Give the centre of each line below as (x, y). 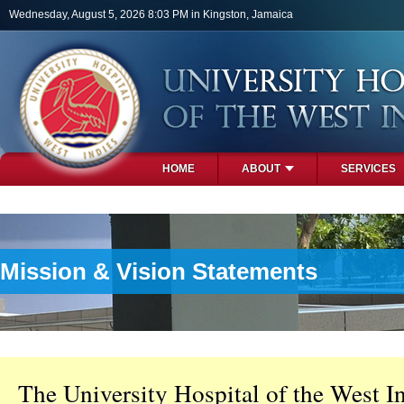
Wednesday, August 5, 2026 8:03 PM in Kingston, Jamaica (151, 14)
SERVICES (368, 169)
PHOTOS (186, 201)
